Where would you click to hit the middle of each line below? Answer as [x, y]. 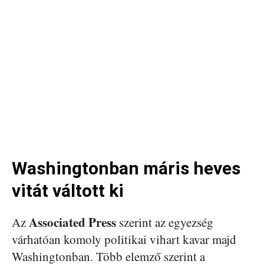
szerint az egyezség [165, 222]
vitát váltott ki [68, 190]
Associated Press [72, 222]
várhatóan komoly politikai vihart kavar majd [124, 239]
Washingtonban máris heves [126, 168]
